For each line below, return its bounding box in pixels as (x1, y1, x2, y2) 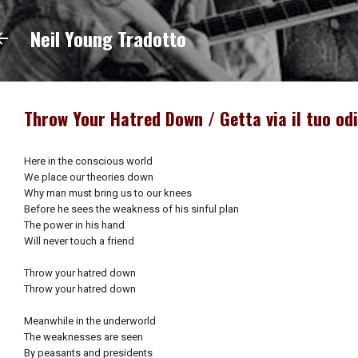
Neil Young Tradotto (30, 24, 186, 53)
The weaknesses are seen (24, 330, 143, 343)
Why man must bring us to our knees (24, 186, 192, 199)
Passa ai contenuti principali (114, 14, 244, 26)
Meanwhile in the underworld (24, 314, 156, 327)
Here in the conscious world (24, 154, 153, 167)
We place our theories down (24, 170, 153, 183)
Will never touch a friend (24, 234, 134, 247)
